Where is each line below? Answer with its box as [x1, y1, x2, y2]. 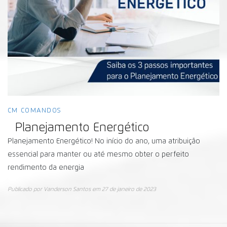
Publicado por [8, 186, 44, 193]
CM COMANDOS [8, 107, 61, 115]
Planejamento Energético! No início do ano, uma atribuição [8, 138, 200, 145]
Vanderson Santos [44, 186, 91, 193]
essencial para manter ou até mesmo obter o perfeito [8, 151, 189, 159]
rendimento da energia [8, 164, 84, 172]
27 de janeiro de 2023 [102, 186, 156, 193]
